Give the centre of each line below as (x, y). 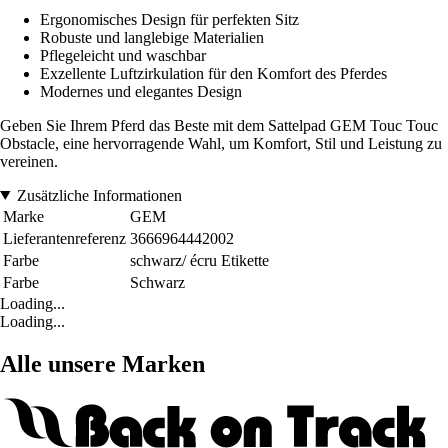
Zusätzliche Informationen (99, 195)
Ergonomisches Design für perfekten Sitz (169, 19)
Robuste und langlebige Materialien (152, 37)
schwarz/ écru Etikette (199, 260)
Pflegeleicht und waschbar (123, 55)
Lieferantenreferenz (64, 238)
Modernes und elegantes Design (141, 91)
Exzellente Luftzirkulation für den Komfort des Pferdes (213, 73)
